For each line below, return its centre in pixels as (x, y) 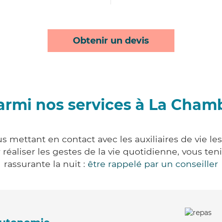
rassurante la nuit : (46, 164)
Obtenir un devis (111, 41)
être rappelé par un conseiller (153, 164)
